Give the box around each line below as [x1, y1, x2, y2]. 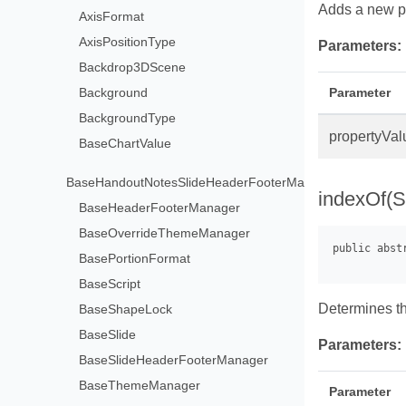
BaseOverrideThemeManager [79, 225, 251, 240]
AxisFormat [79, 8, 145, 24]
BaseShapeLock [79, 301, 173, 316]
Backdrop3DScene [79, 59, 187, 74]
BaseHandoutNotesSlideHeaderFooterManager [66, 174, 339, 189]
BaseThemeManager [79, 377, 201, 392]
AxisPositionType [79, 34, 177, 49]
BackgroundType [79, 110, 177, 125]
